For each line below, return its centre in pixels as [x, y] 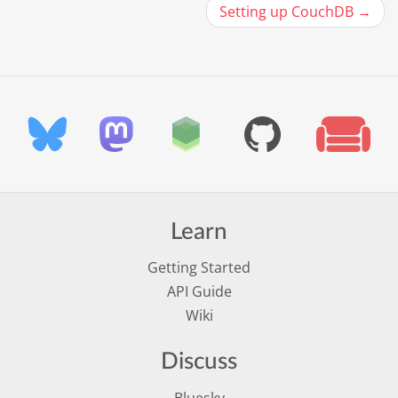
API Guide [199, 292]
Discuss [199, 362]
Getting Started [199, 268]
